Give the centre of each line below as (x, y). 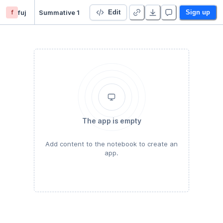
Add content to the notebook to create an (111, 144)
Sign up (198, 12)
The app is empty (111, 121)
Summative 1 (59, 12)
